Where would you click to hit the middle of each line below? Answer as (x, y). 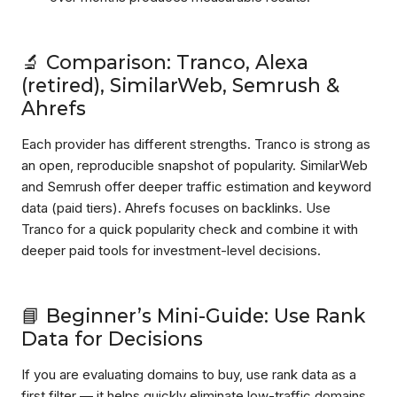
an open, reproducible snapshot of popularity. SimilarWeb (195, 165)
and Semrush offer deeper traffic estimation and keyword (196, 187)
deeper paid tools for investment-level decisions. (171, 250)
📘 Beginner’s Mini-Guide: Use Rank (193, 315)
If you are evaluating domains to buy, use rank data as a (189, 374)
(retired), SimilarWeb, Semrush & (180, 85)
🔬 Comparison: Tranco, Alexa (165, 62)
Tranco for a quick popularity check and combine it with (190, 229)
